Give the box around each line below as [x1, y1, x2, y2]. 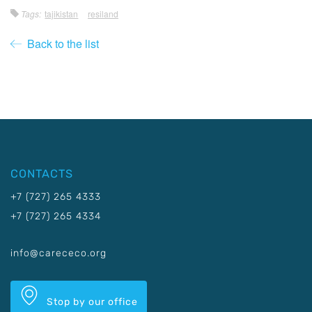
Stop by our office [44, 296, 138, 308]
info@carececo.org [10, 247, 107, 259]
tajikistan [45, 8, 79, 19]
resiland [87, 8, 118, 19]
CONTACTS [10, 167, 73, 180]
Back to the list [22, 36, 99, 52]
